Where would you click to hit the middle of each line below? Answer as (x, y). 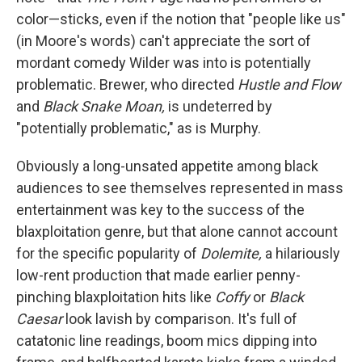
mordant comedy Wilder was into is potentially (164, 63)
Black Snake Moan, (104, 106)
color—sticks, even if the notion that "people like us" (181, 19)
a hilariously (303, 253)
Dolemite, (233, 253)
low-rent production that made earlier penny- (158, 275)
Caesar (39, 319)
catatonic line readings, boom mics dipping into (166, 341)
